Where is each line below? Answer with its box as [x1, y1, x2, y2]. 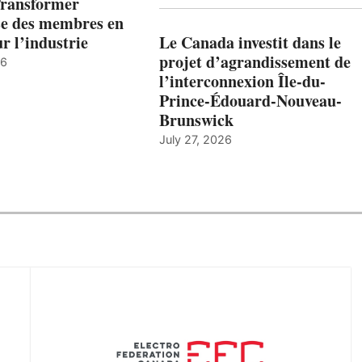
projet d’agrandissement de [158, 50, 351, 74]
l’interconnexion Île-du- [158, 69, 326, 94]
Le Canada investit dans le [158, 31, 341, 55]
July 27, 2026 [158, 133, 232, 147]
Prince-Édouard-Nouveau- [158, 89, 342, 113]
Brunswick [158, 108, 234, 133]
